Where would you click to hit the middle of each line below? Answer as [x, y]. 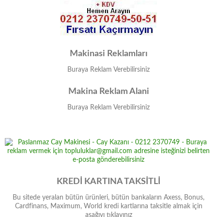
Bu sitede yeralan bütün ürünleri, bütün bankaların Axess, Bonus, [108, 198]
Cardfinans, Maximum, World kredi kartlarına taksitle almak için [108, 206]
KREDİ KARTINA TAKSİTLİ [108, 182]
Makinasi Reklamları [108, 54]
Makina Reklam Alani [108, 92]
